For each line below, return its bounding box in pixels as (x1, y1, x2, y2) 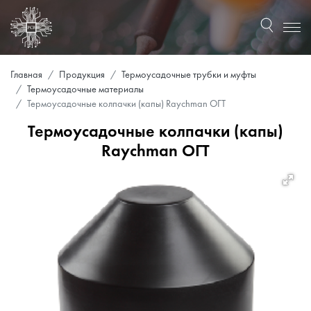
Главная (10, 71, 42, 80)
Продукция (59, 71, 105, 80)
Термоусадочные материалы (27, 85, 144, 94)
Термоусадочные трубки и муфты (121, 71, 256, 80)
